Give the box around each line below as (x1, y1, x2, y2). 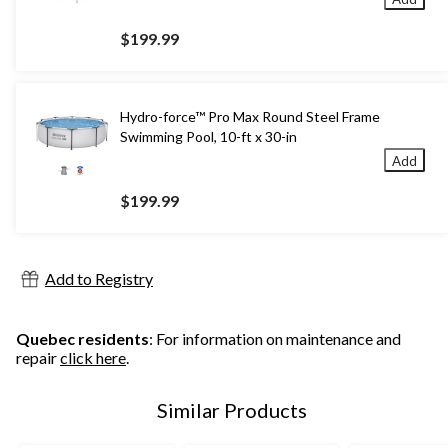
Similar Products (157, 397, 307, 422)
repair (16, 347, 60, 367)
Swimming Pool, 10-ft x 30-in (120, 127, 297, 145)
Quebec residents (16, 328, 149, 348)
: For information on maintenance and (149, 328, 401, 348)
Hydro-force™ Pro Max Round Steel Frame (120, 107, 380, 125)
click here (60, 347, 126, 367)
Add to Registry (45, 268, 153, 288)
